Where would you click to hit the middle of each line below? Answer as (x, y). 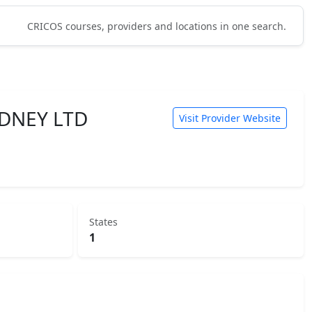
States (103, 222)
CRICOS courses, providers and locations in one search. (157, 26)
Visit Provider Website (230, 118)
